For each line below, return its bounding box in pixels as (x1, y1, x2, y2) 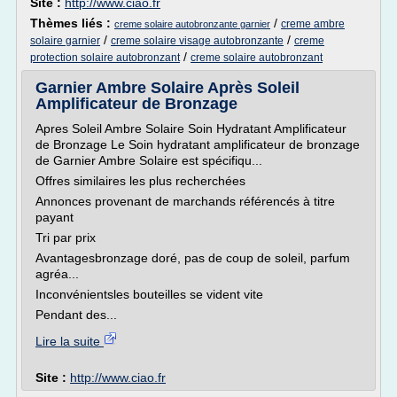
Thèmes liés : (30, 16, 114, 30)
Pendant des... (35, 307, 117, 322)
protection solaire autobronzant (30, 51, 180, 64)
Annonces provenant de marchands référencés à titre (35, 194, 335, 208)
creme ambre (281, 18, 345, 30)
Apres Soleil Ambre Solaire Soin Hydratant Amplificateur (35, 121, 346, 136)
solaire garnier (30, 35, 100, 47)
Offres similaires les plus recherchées (35, 174, 245, 188)
